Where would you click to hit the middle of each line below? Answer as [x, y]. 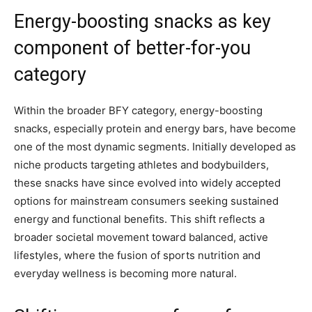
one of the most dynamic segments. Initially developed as [155, 147]
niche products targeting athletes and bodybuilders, [141, 165]
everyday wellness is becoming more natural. [127, 274]
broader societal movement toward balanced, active [141, 237]
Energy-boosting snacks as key [142, 22]
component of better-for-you [132, 48]
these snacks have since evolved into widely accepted [147, 183]
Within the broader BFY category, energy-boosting [138, 111]
